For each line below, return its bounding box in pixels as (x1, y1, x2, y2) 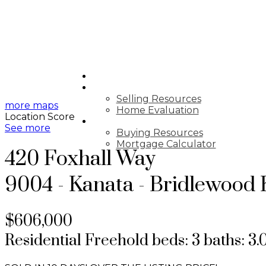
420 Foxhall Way (5, 146, 156, 173)
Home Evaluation (116, 104, 199, 116)
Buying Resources (116, 127, 203, 138)
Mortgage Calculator (116, 138, 216, 150)
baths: (204, 230, 248, 251)
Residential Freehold (5, 230, 148, 251)
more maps (5, 100, 58, 111)
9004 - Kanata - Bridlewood (5, 172, 255, 199)
